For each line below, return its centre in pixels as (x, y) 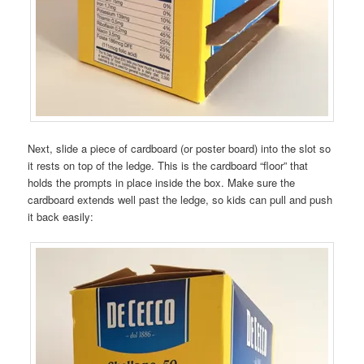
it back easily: (61, 216)
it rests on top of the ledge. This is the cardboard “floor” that (168, 165)
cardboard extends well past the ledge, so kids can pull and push (180, 199)
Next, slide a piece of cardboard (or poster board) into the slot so (180, 148)
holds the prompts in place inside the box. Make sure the (162, 182)
